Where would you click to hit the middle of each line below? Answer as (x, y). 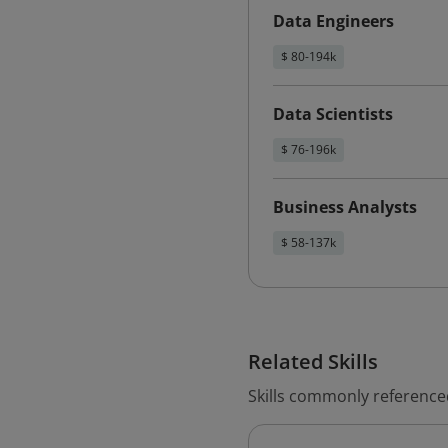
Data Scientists (333, 114)
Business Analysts (345, 207)
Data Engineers (333, 21)
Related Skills (313, 361)
